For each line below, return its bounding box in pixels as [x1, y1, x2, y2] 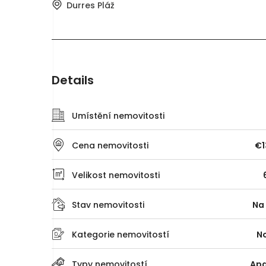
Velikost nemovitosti [72, 169, 160, 181]
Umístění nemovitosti [72, 109, 164, 122]
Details [52, 71, 94, 88]
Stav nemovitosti [72, 198, 144, 211]
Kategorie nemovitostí [72, 228, 169, 240]
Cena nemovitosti [72, 139, 148, 151]
